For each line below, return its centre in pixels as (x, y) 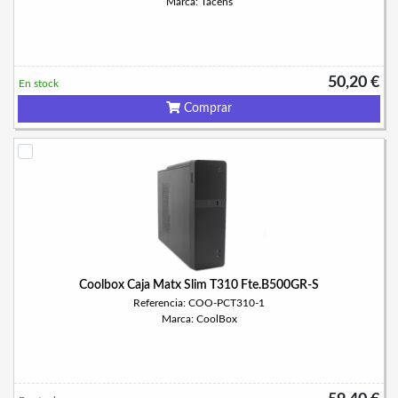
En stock (39, 84)
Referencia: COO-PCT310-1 (199, 303)
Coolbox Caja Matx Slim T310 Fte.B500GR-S (199, 285)
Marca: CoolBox (199, 319)
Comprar (206, 108)
